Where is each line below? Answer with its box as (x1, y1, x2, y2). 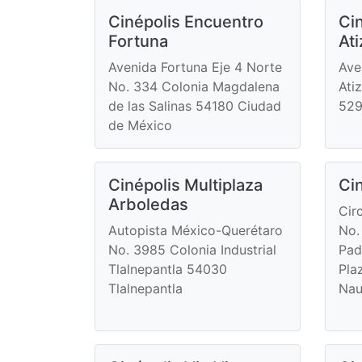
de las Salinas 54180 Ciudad (108, 97, 281, 114)
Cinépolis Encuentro (108, 11, 263, 32)
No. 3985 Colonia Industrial (108, 241, 276, 258)
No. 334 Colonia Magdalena (108, 78, 280, 95)
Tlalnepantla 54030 (108, 260, 227, 277)
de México (108, 116, 172, 133)
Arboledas (108, 194, 188, 214)
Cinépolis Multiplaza (108, 175, 263, 195)
